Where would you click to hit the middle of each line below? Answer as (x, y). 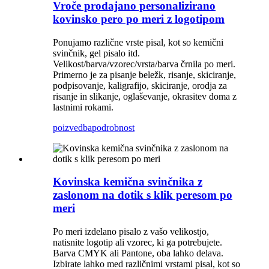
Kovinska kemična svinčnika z (128, 182)
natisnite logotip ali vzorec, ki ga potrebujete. (138, 243)
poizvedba (72, 127)
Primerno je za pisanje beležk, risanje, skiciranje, (144, 74)
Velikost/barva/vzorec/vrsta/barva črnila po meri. (144, 64)
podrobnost (113, 127)
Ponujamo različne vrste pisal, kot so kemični (138, 42)
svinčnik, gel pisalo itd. (96, 53)
